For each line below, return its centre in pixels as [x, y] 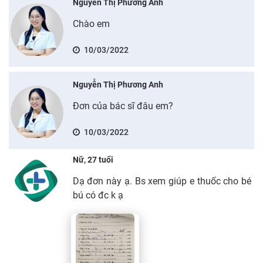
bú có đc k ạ [98, 195]
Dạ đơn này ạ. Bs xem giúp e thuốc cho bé [162, 181]
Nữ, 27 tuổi [93, 159]
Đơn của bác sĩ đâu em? [123, 106]
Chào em [91, 23]
